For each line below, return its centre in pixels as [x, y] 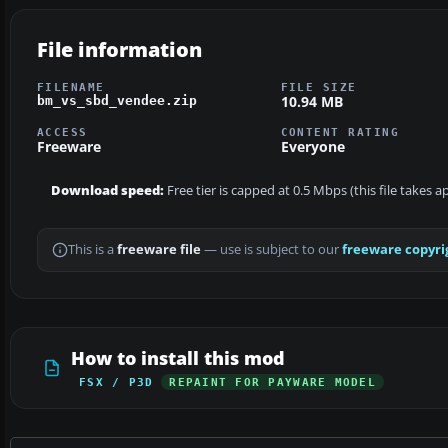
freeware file [159, 250]
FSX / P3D [116, 382]
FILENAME [71, 86]
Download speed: [107, 191]
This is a [92, 250]
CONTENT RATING [340, 132]
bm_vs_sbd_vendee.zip [117, 100]
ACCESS [62, 132]
